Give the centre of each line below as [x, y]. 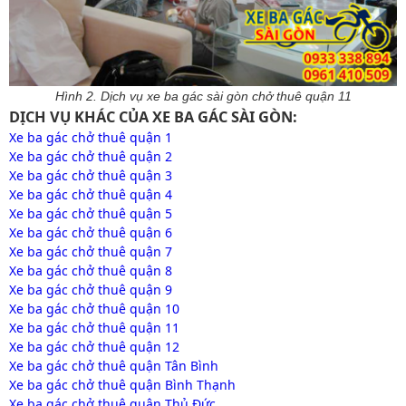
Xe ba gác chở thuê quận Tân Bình [114, 366]
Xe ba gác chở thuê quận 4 [91, 195]
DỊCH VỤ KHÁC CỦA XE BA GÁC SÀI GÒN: [153, 117]
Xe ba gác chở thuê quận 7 [91, 252]
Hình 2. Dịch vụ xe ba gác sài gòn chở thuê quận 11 [203, 97]
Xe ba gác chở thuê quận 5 [91, 214]
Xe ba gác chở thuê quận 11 [94, 328]
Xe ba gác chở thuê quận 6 [91, 233]
